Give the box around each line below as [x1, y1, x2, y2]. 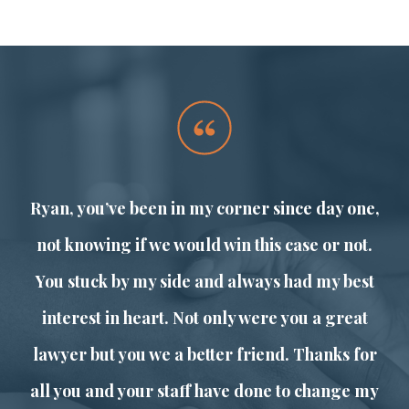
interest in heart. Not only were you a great [41, 307, 368, 330]
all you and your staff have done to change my [30, 380, 379, 403]
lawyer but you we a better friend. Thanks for [32, 343, 377, 366]
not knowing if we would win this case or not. [37, 234, 372, 257]
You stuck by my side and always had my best [35, 270, 374, 293]
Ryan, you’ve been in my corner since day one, [29, 197, 380, 220]
